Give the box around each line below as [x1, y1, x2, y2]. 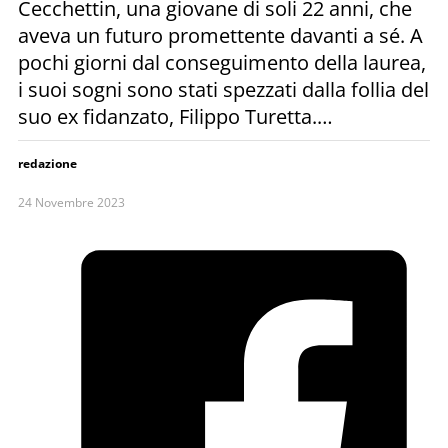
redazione [18, 154, 77, 172]
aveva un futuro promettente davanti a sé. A [18, 21, 423, 49]
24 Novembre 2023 [18, 193, 125, 211]
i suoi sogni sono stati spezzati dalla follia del [18, 75, 429, 103]
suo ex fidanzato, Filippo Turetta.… [18, 102, 333, 130]
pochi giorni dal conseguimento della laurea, [18, 48, 426, 76]
